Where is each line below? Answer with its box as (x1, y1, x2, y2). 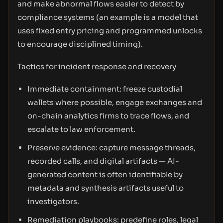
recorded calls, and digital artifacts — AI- (27, 156, 179, 166)
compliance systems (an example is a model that (17, 12, 198, 22)
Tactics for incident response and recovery (17, 62, 176, 71)
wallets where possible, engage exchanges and (27, 98, 202, 107)
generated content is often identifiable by (27, 170, 183, 179)
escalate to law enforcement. (27, 124, 135, 134)
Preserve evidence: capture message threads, (27, 143, 196, 152)
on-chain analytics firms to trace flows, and (27, 111, 189, 120)
